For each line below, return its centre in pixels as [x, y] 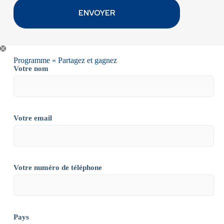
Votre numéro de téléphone [57, 167]
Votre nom [31, 68]
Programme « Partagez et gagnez [65, 60]
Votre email [32, 118]
